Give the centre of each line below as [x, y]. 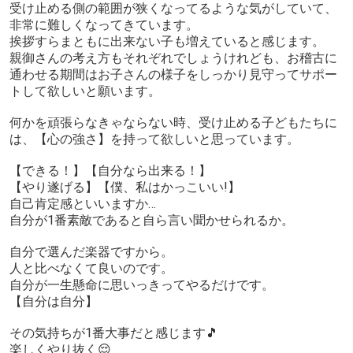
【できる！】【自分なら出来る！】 [110, 170]
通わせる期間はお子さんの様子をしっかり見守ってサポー [173, 74]
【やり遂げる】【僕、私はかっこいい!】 [125, 187]
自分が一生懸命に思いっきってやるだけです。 [142, 284]
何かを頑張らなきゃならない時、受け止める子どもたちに [173, 122]
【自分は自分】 [54, 301]
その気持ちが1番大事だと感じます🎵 [114, 333]
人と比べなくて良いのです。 [91, 268]
